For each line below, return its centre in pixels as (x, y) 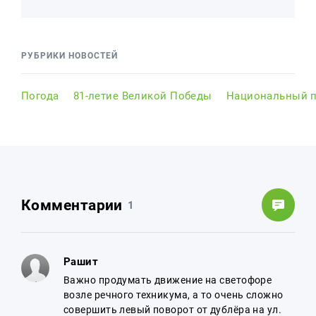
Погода (40, 96)
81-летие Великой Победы (142, 96)
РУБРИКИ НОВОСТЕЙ (69, 56)
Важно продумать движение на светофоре (168, 280)
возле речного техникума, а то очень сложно (174, 295)
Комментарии (72, 205)
